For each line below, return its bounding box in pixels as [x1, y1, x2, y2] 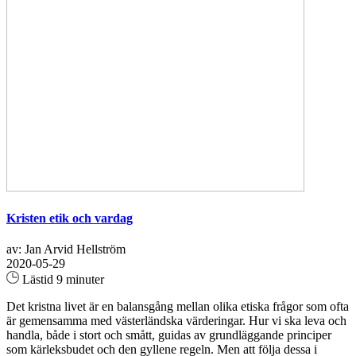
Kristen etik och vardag [6, 211, 133, 226]
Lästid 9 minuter [19, 273, 104, 287]
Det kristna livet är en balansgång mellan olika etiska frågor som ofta [6, 300, 349, 314]
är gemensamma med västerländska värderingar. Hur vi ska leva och [6, 314, 346, 328]
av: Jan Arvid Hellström [6, 242, 126, 257]
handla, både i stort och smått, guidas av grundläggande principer [6, 328, 331, 342]
